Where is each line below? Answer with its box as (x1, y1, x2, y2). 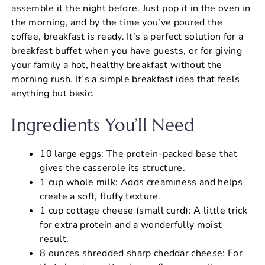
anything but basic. (11, 86, 95, 100)
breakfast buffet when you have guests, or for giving (11, 44, 242, 57)
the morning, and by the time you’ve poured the (11, 15, 222, 29)
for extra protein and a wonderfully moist (40, 218, 222, 231)
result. (40, 232, 69, 245)
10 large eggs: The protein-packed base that (40, 147, 237, 160)
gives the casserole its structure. (40, 161, 186, 174)
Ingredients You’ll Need (11, 114, 195, 135)
